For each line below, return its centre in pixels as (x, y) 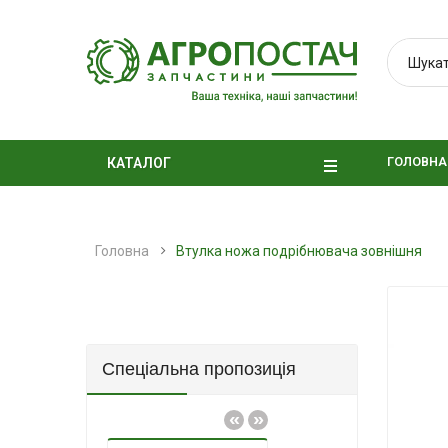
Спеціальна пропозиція (199, 369)
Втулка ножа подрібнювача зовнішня (299, 251)
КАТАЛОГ (139, 163)
